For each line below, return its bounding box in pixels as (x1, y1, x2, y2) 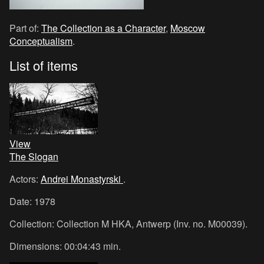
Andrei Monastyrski (41, 172, 123, 186)
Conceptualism (9, 34, 72, 48)
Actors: (9, 172, 41, 186)
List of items (9, 56, 78, 74)
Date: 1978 (9, 194, 55, 208)
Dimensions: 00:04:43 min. (9, 239, 121, 253)
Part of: (9, 21, 41, 35)
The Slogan (9, 150, 58, 163)
